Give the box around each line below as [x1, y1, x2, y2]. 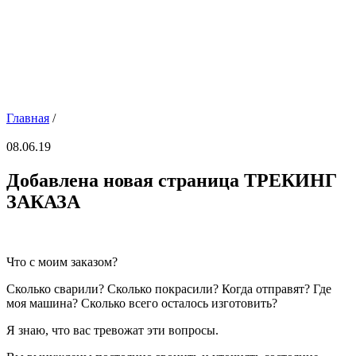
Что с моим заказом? [6, 255, 118, 269]
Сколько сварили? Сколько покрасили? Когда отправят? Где [6, 282, 331, 296]
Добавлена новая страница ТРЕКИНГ [6, 169, 337, 191]
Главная [6, 110, 49, 125]
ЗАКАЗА [6, 191, 80, 212]
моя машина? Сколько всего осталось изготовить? [6, 296, 277, 311]
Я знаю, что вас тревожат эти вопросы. [6, 323, 219, 338]
